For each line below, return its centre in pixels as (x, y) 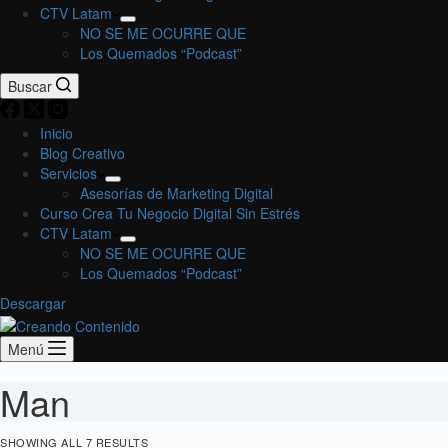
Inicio (56, 133)
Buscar (30, 86)
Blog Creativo (82, 153)
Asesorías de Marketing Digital (176, 193)
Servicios (68, 173)
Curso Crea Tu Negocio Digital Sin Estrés (170, 213)
